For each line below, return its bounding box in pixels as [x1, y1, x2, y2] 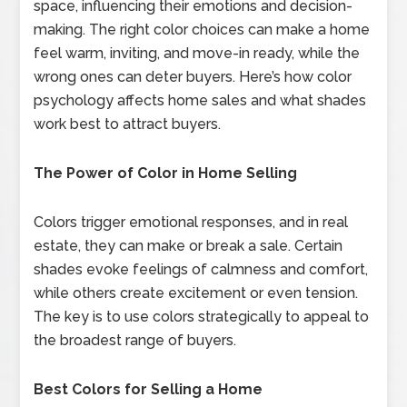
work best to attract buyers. [34, 114, 222, 133]
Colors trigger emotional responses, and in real [34, 213, 349, 231]
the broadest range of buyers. [34, 331, 237, 349]
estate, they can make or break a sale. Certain [34, 236, 343, 254]
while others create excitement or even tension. [34, 283, 359, 302]
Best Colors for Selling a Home [34, 380, 263, 398]
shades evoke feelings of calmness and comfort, [34, 260, 369, 278]
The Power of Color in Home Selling [34, 164, 298, 182]
